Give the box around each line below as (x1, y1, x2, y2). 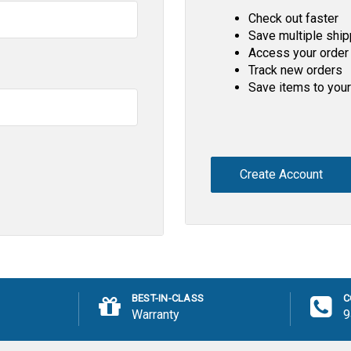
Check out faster (248, 11, 338, 27)
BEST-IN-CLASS (131, 292, 204, 305)
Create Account (240, 167, 323, 183)
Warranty (131, 307, 179, 323)
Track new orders (248, 63, 342, 78)
